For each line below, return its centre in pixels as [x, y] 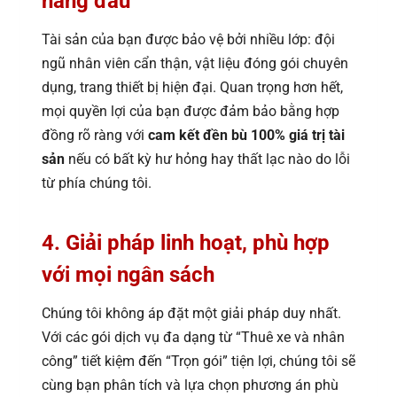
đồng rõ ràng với [95, 135]
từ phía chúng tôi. [97, 183]
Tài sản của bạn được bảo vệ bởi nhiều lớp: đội [188, 39]
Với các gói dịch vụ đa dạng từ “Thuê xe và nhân [193, 337]
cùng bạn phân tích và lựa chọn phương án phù [190, 385]
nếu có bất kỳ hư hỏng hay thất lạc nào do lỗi [207, 159]
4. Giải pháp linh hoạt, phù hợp [186, 242]
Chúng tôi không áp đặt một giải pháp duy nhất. [191, 313]
